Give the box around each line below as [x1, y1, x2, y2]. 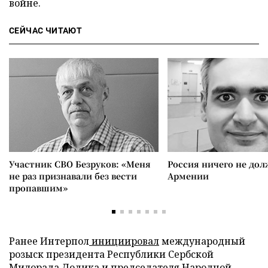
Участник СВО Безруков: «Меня [9, 158, 151, 170]
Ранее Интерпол [9, 234, 89, 248]
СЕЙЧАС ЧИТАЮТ [9, 26, 83, 35]
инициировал [89, 234, 159, 248]
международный [159, 234, 245, 248]
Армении [167, 170, 209, 182]
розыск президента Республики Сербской [9, 248, 214, 261]
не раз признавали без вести [9, 170, 137, 182]
